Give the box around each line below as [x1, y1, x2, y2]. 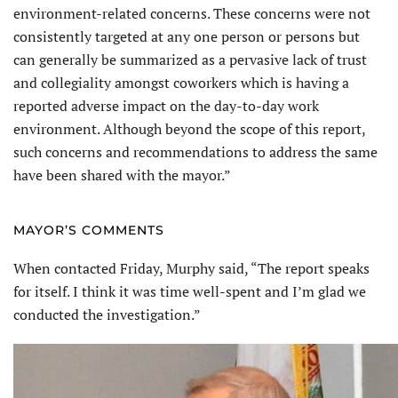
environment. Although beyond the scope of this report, [13, 118, 365, 139]
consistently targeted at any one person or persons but [13, 26, 360, 46]
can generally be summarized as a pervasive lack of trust [13, 49, 367, 69]
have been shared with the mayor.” [13, 164, 231, 185]
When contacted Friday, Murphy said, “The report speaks [13, 258, 370, 278]
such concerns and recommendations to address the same [13, 141, 378, 162]
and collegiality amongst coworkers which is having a [13, 72, 349, 92]
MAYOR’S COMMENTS [13, 221, 164, 238]
